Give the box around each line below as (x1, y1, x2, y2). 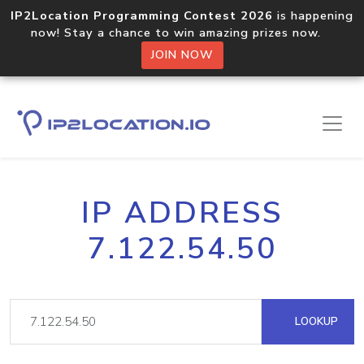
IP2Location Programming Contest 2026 (11, 7, 273, 24)
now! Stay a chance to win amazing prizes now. (31, 24, 333, 41)
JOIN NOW (150, 47, 214, 63)
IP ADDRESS (81, 193, 283, 233)
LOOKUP (292, 314, 338, 329)
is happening (273, 7, 353, 24)
